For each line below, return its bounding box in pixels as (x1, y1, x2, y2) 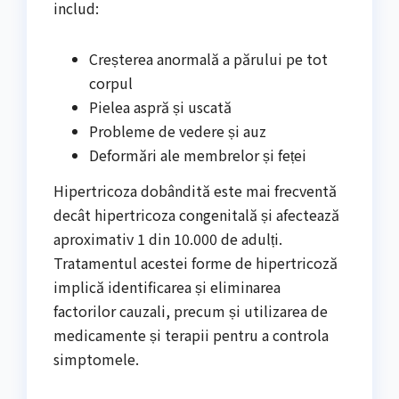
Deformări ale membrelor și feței (89, 144, 306, 167)
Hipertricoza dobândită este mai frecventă (53, 180, 337, 202)
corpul (89, 72, 133, 94)
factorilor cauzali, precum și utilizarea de (53, 300, 328, 322)
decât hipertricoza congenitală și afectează (53, 204, 339, 226)
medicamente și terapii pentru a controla (53, 324, 329, 346)
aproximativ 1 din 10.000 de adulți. (53, 228, 282, 250)
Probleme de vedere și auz (89, 120, 266, 142)
